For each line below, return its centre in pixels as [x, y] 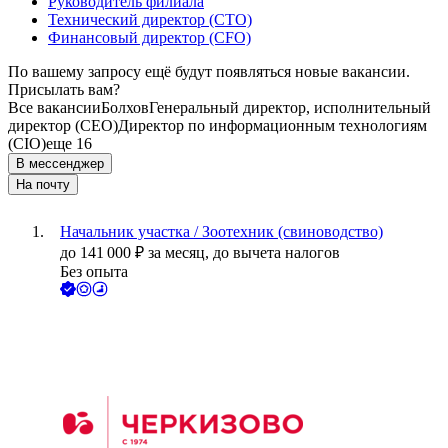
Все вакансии [54, 108]
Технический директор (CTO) [150, 20]
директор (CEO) [63, 126]
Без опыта [94, 272]
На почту [43, 185]
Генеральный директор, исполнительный [290, 108]
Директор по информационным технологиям [272, 126]
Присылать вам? [64, 90]
